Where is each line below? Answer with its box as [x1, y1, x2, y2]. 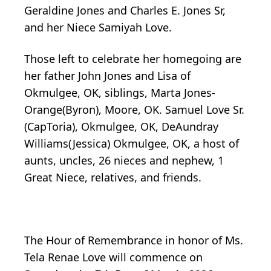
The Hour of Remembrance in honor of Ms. [24, 233, 243, 248]
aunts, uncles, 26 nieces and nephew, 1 [24, 153, 224, 168]
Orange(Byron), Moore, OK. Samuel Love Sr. [24, 102, 244, 117]
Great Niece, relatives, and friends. [24, 170, 201, 185]
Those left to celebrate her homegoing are [24, 51, 241, 67]
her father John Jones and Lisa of [24, 68, 191, 83]
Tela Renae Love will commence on [24, 250, 203, 265]
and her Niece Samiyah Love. [24, 20, 172, 35]
